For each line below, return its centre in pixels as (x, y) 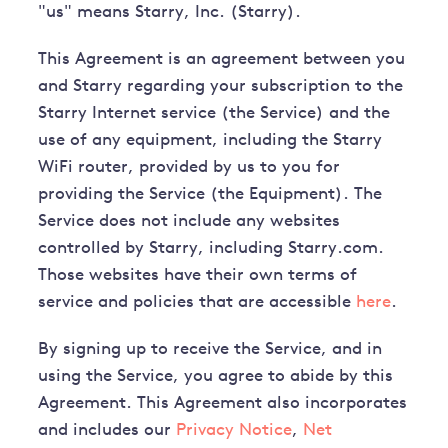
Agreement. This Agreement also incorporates (223, 404)
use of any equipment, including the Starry (210, 141)
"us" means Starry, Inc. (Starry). (170, 13)
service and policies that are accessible (197, 303)
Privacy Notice (234, 431)
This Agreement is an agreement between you (222, 60)
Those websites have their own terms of (198, 276)
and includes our (107, 431)
